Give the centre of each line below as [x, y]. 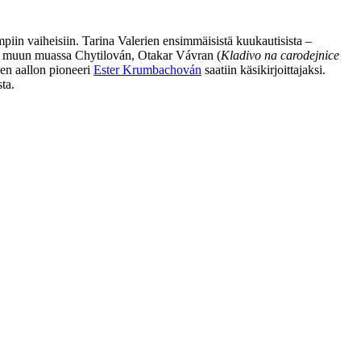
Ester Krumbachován [147, 69]
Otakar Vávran [176, 55]
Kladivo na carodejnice [280, 55]
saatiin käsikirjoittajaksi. [263, 69]
